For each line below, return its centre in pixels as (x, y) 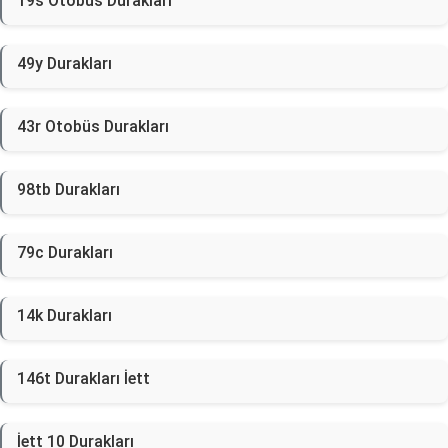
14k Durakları (64, 315)
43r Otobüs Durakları (93, 126)
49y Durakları (64, 63)
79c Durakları (65, 252)
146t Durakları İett (83, 378)
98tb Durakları (68, 189)
